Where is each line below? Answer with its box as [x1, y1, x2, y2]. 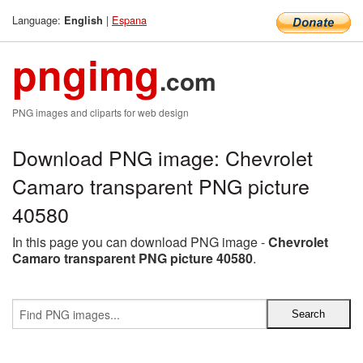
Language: [12, 12, 64, 28]
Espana [112, 12, 147, 28]
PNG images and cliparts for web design [12, 105, 189, 119]
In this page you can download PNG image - [12, 233, 268, 251]
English [64, 13, 103, 28]
